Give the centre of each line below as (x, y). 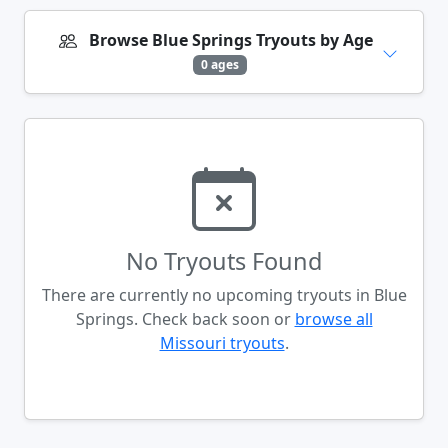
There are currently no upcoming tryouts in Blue (224, 294)
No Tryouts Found (224, 260)
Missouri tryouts (222, 342)
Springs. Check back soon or (185, 318)
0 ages (220, 64)
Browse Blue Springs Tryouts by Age (231, 39)
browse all (333, 318)
